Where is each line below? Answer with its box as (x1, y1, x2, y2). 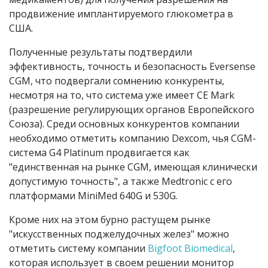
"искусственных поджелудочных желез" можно (9, 227, 229, 240)
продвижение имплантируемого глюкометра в (9, 7, 233, 20)
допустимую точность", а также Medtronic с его (9, 174, 232, 188)
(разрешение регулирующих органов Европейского (9, 102, 254, 116)
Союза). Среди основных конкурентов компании (9, 117, 239, 130)
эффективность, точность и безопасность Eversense (9, 59, 255, 73)
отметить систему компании (9, 241, 148, 255)
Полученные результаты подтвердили (9, 45, 192, 59)
